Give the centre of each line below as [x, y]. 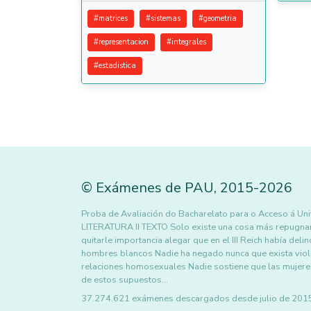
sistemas [166, 18]
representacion [124, 42]
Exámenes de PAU [155, 188]
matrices [113, 18]
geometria [220, 18]
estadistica [117, 66]
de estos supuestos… [125, 280]
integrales [189, 42]
